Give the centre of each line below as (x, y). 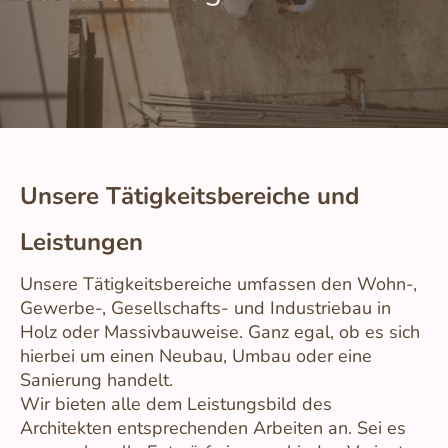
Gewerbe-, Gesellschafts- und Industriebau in (205, 308)
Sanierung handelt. (96, 380)
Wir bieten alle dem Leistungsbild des (176, 404)
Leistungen (81, 242)
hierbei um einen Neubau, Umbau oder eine (196, 356)
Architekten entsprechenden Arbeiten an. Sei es (213, 428)
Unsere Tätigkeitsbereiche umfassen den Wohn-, (218, 284)
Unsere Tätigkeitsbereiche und (189, 196)
